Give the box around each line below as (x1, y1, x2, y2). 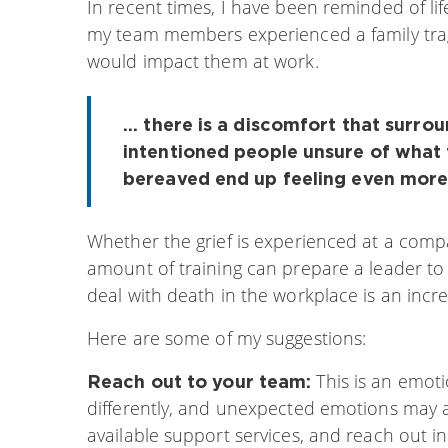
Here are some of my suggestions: (87, 325, 367, 350)
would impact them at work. (87, 48, 319, 73)
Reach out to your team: (87, 370, 312, 391)
